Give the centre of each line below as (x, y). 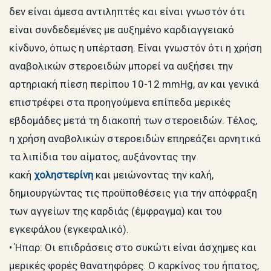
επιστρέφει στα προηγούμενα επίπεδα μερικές (120, 102)
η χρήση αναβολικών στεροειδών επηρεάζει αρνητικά (135, 138)
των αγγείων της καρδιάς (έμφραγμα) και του (116, 211)
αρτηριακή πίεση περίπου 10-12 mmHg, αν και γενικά (134, 84)
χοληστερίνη (64, 175)
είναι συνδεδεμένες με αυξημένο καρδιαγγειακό (122, 29)
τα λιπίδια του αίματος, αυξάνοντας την (103, 156)
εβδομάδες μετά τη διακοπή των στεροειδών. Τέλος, (133, 120)
